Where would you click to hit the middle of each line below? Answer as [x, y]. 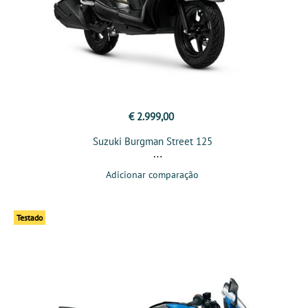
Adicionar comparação [152, 175]
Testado [30, 218]
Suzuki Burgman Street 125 [152, 142]
